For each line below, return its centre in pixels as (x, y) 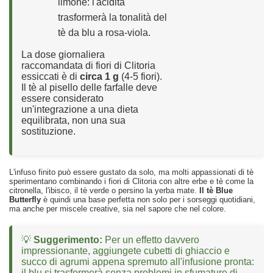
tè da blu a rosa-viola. (104, 33)
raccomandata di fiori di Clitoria (88, 66)
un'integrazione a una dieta (80, 110)
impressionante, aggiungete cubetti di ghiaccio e (126, 251)
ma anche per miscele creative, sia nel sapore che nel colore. (118, 209)
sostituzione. (48, 132)
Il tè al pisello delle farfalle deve (89, 88)
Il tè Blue (216, 191)
